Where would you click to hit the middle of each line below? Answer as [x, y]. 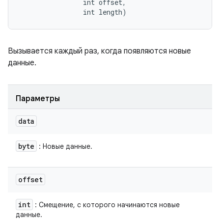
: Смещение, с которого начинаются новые [106, 205]
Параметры [38, 99]
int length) [73, 12]
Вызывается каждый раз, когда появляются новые [99, 51]
